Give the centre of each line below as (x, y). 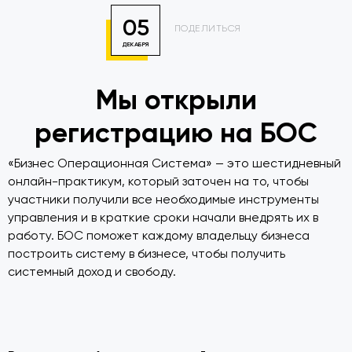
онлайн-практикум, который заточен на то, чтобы (158, 182)
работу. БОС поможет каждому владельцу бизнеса (159, 236)
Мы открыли (176, 100)
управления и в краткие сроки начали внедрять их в (163, 218)
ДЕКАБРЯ (136, 44)
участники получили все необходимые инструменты (163, 200)
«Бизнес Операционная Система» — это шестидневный (174, 164)
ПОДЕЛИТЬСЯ (207, 28)
